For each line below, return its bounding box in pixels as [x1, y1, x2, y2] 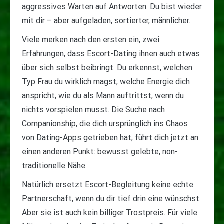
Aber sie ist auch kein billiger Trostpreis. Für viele [22, 208, 197, 218]
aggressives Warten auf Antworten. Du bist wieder [22, 2, 202, 12]
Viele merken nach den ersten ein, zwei [22, 35, 159, 45]
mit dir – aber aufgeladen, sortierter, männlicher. [22, 16, 190, 26]
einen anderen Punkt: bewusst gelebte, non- [22, 147, 178, 157]
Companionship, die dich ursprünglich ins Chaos [22, 119, 188, 129]
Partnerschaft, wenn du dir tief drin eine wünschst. [22, 194, 201, 204]
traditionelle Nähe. [22, 161, 87, 171]
